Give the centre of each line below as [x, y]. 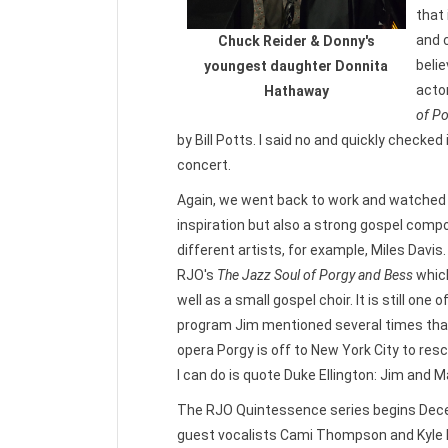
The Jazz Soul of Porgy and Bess [316, 275]
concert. [205, 165]
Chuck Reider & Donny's [296, 41]
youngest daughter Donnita [296, 66]
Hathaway [296, 91]
